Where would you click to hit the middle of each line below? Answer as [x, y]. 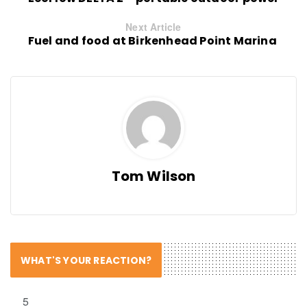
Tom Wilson [153, 176]
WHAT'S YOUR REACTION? [86, 260]
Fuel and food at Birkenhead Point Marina [153, 40]
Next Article [153, 26]
